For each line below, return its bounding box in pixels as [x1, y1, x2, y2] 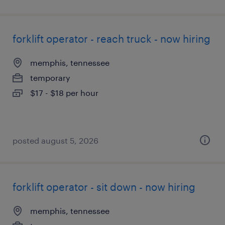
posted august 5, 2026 [13, 136, 98, 145]
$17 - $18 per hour [30, 88, 98, 97]
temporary [30, 73, 70, 82]
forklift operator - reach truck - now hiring [13, 33, 210, 45]
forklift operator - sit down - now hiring [13, 181, 195, 193]
